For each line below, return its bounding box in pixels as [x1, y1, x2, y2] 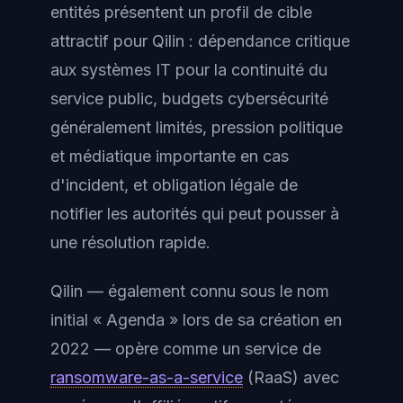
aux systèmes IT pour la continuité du [50, 59, 327, 79]
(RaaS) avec [243, 368, 339, 387]
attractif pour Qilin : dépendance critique [50, 31, 350, 50]
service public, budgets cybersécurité [50, 88, 328, 108]
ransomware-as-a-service [50, 368, 243, 387]
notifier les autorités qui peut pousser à [50, 203, 339, 223]
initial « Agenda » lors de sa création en [50, 310, 342, 329]
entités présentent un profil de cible [50, 2, 312, 22]
